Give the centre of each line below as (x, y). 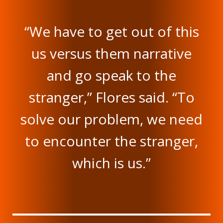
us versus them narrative (111, 54)
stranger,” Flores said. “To (111, 97)
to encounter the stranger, (111, 141)
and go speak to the (111, 75)
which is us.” (111, 163)
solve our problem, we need (111, 119)
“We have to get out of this (111, 32)
